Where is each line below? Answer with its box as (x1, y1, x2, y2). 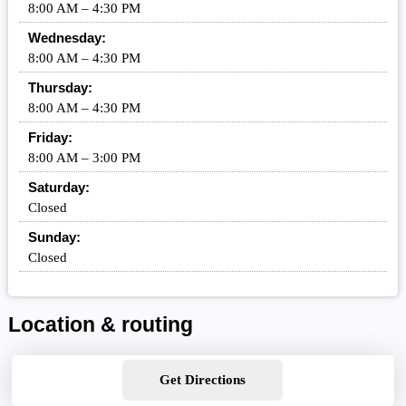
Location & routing (7, 314, 193, 337)
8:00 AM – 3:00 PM (27, 150, 140, 166)
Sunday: (27, 229, 81, 246)
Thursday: (27, 80, 92, 96)
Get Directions (159, 372, 246, 388)
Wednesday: (27, 30, 106, 46)
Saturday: (27, 179, 90, 196)
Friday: (27, 130, 72, 146)
